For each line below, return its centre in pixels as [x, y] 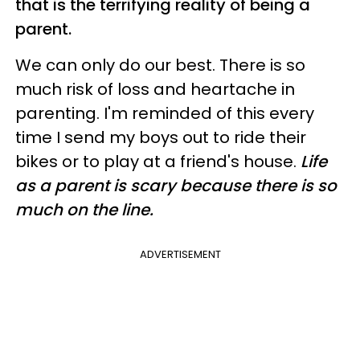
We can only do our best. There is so [160, 65]
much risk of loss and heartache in [155, 90]
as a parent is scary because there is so [176, 186]
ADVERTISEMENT [180, 255]
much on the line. [86, 210]
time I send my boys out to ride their [161, 138]
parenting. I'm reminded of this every [165, 114]
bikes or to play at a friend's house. [158, 162]
